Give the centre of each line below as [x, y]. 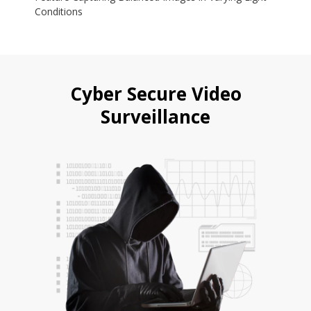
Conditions [59, 12]
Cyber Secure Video [155, 94]
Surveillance [155, 117]
